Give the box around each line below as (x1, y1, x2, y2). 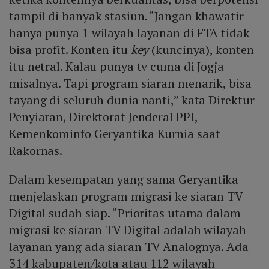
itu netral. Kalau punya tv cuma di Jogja (9, 58, 224, 75)
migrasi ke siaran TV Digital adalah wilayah (9, 222, 246, 238)
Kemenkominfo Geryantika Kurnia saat (9, 125, 220, 142)
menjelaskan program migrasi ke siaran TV (9, 188, 243, 205)
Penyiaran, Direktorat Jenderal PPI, (9, 109, 198, 125)
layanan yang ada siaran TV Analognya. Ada (9, 238, 249, 255)
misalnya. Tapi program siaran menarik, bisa (9, 75, 252, 92)
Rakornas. (9, 142, 65, 159)
